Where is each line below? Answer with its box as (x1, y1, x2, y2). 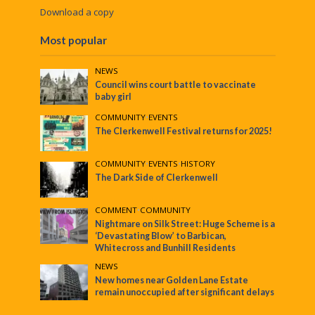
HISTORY (181, 157, 216, 169)
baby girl (95, 91, 132, 102)
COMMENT (95, 204, 138, 215)
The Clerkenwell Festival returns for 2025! (95, 125, 273, 136)
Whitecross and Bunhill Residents (95, 242, 236, 253)
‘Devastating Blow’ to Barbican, (95, 230, 227, 241)
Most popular (39, 33, 107, 46)
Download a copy (39, 5, 114, 18)
